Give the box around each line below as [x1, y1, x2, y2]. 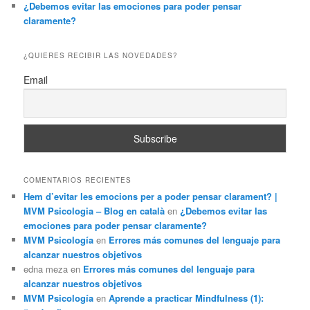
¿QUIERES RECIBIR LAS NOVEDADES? [24, 50, 179, 60]
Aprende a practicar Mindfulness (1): [109, 291, 264, 304]
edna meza [24, 262, 69, 275]
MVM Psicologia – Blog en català [24, 203, 165, 217]
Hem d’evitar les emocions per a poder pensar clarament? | [24, 189, 278, 203]
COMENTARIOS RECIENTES [24, 174, 132, 185]
